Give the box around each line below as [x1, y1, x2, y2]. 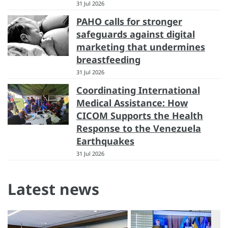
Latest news [8, 178, 99, 199]
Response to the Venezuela [76, 122, 201, 134]
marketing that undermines [76, 40, 205, 53]
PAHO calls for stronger [76, 15, 182, 27]
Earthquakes [76, 134, 134, 147]
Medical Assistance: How [76, 96, 188, 109]
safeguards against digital [76, 27, 195, 40]
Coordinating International [76, 83, 200, 96]
